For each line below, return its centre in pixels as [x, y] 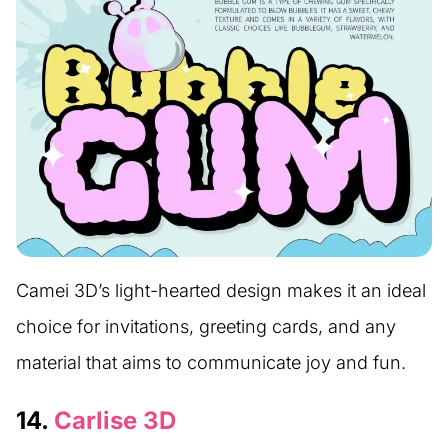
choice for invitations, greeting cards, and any [206, 327]
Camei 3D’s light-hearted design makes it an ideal [221, 291]
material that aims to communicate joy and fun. [211, 363]
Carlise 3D [115, 421]
